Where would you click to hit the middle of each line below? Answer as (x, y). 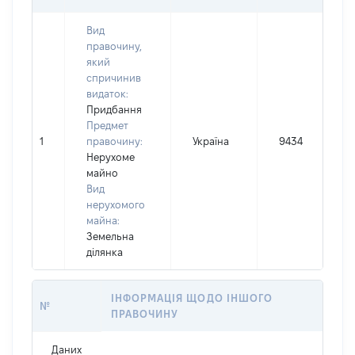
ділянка (105, 252)
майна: (103, 220)
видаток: (107, 94)
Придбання (114, 109)
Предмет (107, 125)
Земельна (110, 236)
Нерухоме (111, 157)
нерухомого (116, 204)
